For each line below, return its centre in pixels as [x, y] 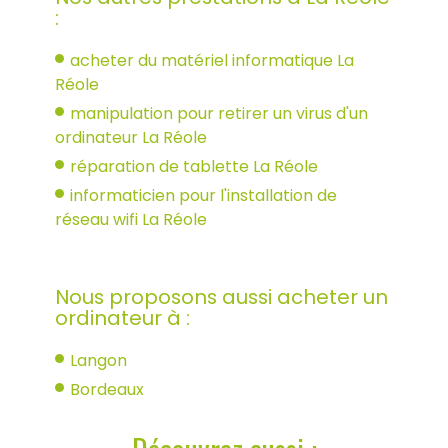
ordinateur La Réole [131, 137]
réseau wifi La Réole [131, 219]
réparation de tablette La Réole [194, 166]
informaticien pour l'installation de [203, 195]
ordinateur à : [122, 317]
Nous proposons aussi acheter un [221, 296]
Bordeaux [107, 389]
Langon [98, 360]
